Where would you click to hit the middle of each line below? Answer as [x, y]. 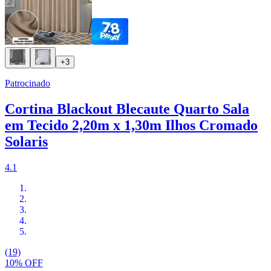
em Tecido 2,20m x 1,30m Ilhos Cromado [131, 126]
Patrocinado [28, 83]
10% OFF [24, 263]
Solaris [26, 142]
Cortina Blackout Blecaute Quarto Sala [127, 109]
